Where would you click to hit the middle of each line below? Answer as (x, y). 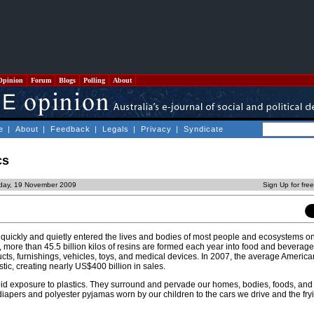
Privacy (156, 129)
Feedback (70, 129)
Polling (94, 80)
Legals (116, 129)
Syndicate (204, 129)
